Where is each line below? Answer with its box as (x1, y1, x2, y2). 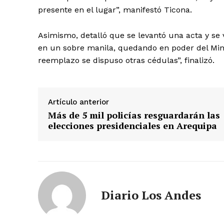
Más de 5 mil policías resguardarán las (48, 109, 220, 121)
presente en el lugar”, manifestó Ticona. (38, 5, 192, 15)
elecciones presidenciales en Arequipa (48, 119, 217, 132)
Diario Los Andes (101, 187, 201, 203)
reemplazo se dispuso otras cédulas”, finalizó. (38, 55, 214, 65)
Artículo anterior (48, 97, 109, 107)
